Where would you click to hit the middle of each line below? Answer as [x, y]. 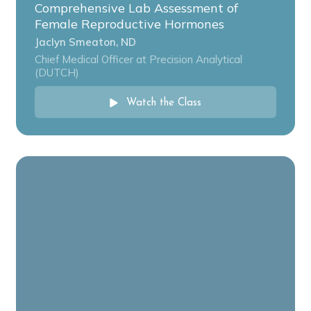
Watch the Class [164, 103]
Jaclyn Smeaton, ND [85, 42]
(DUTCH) [57, 73]
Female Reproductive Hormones [129, 24]
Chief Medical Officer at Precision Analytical [138, 60]
